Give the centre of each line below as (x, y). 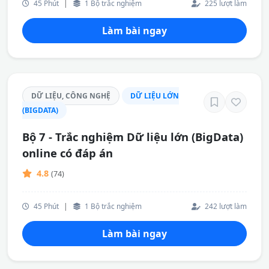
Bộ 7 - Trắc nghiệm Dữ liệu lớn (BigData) (133, 137)
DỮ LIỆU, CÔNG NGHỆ (71, 96)
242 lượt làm (225, 206)
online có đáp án (68, 153)
